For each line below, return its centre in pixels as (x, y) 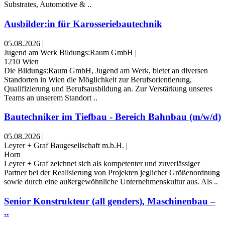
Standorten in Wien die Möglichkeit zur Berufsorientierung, (98, 79)
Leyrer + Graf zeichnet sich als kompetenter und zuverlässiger (102, 163)
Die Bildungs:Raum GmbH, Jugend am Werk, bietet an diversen (106, 70)
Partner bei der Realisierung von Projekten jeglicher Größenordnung (112, 172)
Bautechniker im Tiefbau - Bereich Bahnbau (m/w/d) (113, 117)
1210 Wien (21, 61)
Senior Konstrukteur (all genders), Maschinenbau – (110, 201)
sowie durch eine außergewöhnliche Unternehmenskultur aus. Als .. (111, 181)
